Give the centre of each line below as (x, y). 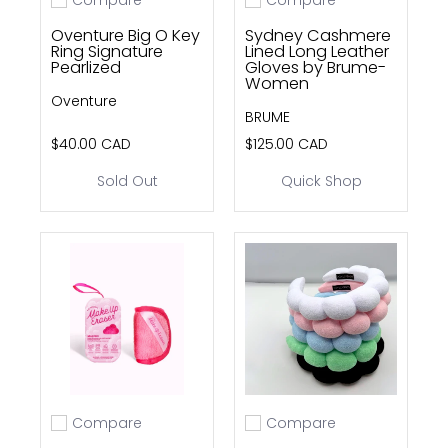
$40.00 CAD (91, 143)
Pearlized (86, 67)
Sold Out (127, 180)
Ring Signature (107, 51)
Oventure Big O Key (125, 35)
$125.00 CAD (286, 143)
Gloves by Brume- (315, 67)
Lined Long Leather (317, 51)
